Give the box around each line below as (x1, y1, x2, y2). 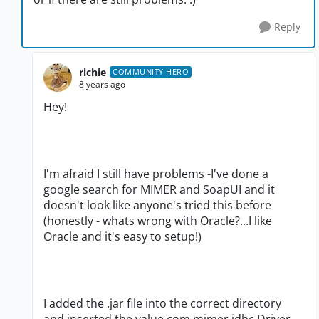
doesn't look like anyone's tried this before (43, 197, 271, 214)
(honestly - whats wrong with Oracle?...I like (43, 213, 272, 229)
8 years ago (79, 78, 125, 90)
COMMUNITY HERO (113, 66, 189, 78)
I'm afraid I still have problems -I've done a (43, 166, 268, 182)
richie (79, 65, 106, 79)
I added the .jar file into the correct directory (43, 296, 281, 312)
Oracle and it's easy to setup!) (43, 229, 202, 245)
